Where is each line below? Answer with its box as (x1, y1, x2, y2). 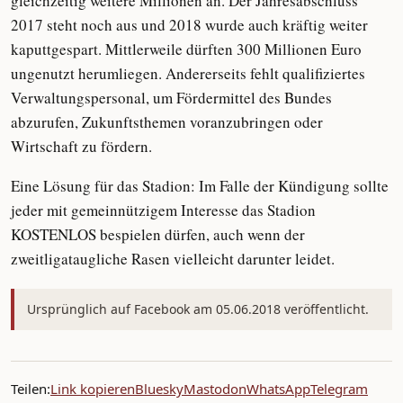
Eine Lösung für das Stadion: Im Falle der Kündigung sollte (11, 175, 389, 196)
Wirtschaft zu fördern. (11, 136, 152, 157)
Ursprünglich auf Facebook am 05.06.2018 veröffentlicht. (27, 300, 369, 318)
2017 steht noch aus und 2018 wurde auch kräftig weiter (11, 14, 368, 35)
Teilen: (11, 380, 50, 398)
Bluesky (135, 380, 184, 398)
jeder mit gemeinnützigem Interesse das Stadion (11, 200, 316, 220)
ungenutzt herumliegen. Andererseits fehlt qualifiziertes (11, 63, 365, 84)
